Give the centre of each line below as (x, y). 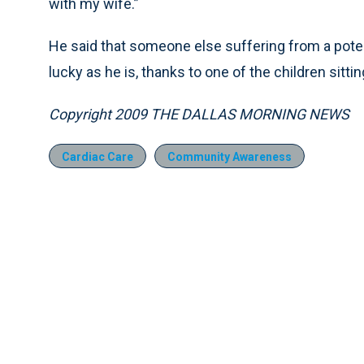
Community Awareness (230, 157)
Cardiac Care (97, 157)
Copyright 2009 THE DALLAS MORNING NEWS (199, 114)
